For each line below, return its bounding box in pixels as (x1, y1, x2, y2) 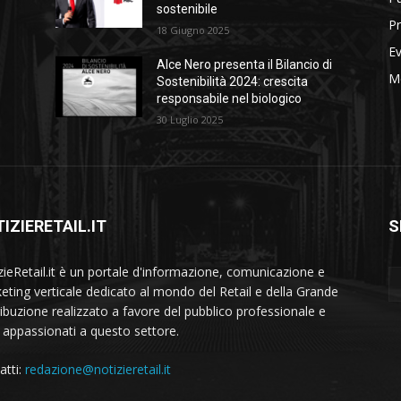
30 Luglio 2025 (157, 113, 224, 127)
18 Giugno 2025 (157, 23, 230, 38)
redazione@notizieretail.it (25, 361, 171, 379)
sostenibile (157, 2, 218, 17)
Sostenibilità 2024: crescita (157, 74, 309, 90)
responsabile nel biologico (157, 91, 303, 107)
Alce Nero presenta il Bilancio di (157, 57, 333, 73)
